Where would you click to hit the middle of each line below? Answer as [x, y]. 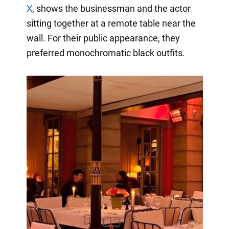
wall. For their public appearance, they [103, 38]
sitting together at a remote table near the [111, 24]
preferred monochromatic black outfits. [106, 53]
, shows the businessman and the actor [111, 9]
